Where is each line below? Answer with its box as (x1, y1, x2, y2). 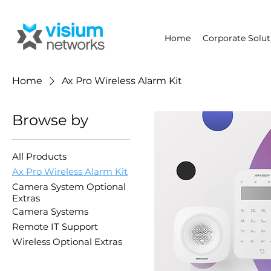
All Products (12, 150, 67, 162)
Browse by (12, 111, 88, 129)
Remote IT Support (12, 220, 98, 232)
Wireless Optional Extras (12, 235, 122, 247)
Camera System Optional (12, 180, 126, 192)
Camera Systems (12, 205, 88, 217)
